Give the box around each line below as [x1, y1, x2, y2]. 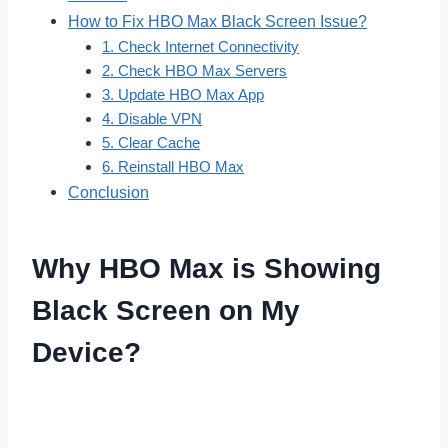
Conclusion [68, 182, 149, 201]
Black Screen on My [32, 294, 300, 326]
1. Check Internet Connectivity [102, 38, 300, 55]
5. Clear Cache [102, 134, 201, 151]
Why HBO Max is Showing [32, 252, 381, 284]
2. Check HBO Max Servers [102, 62, 288, 79]
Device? [32, 336, 141, 368]
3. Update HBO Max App [102, 86, 265, 103]
